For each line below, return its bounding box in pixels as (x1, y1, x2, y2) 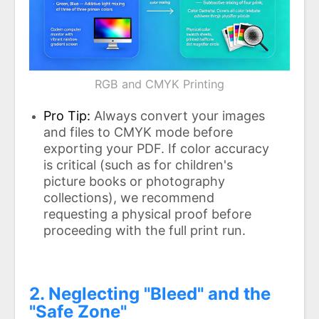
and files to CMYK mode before (43, 124, 233, 140)
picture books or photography (43, 173, 225, 189)
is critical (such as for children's (43, 157, 233, 172)
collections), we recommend (43, 189, 214, 205)
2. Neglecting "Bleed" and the (29, 283, 271, 305)
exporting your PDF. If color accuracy (43, 140, 269, 156)
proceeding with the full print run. (43, 222, 246, 238)
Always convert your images (90, 108, 265, 123)
